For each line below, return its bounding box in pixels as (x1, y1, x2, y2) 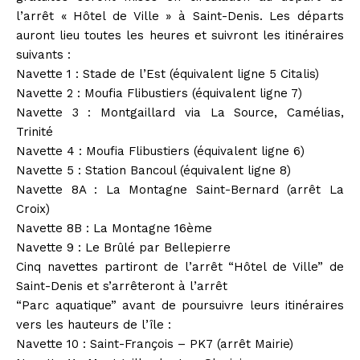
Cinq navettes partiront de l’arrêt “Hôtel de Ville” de (16, 259, 344, 274)
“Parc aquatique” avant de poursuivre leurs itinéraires (16, 297, 344, 313)
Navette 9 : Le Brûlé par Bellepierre (16, 239, 231, 255)
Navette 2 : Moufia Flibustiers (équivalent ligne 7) (16, 85, 302, 100)
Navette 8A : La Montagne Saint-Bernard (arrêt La (16, 182, 344, 197)
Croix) (16, 201, 50, 216)
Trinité (16, 124, 53, 139)
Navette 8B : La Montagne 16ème (16, 220, 212, 235)
